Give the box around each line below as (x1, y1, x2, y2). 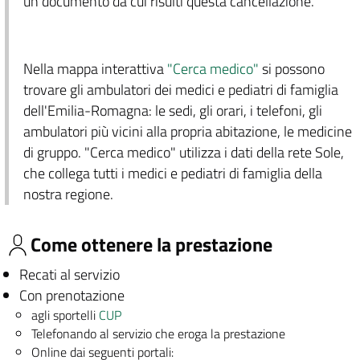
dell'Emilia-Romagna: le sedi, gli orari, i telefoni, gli (22, 100, 322, 121)
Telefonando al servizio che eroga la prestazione (31, 323, 286, 343)
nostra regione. (22, 183, 113, 205)
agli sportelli (31, 305, 100, 325)
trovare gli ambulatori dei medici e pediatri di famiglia (22, 79, 338, 100)
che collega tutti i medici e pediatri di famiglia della (22, 162, 322, 184)
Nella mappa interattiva (22, 58, 167, 80)
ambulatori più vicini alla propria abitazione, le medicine (22, 121, 352, 142)
